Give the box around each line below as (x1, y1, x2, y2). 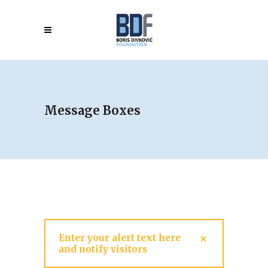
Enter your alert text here (59, 232, 181, 243)
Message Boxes (44, 102, 141, 118)
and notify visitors (59, 243, 147, 255)
